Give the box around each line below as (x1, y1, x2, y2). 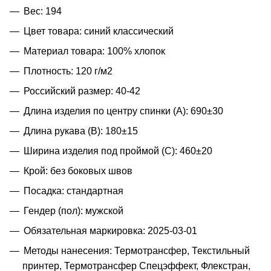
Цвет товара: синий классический (24, 25, 174, 36)
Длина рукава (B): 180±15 (24, 125, 138, 136)
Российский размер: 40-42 (24, 85, 140, 96)
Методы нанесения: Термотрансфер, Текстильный (24, 245, 250, 256)
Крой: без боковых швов (24, 165, 132, 176)
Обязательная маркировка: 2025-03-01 (24, 225, 197, 236)
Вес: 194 (24, 5, 62, 16)
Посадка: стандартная (24, 185, 123, 196)
